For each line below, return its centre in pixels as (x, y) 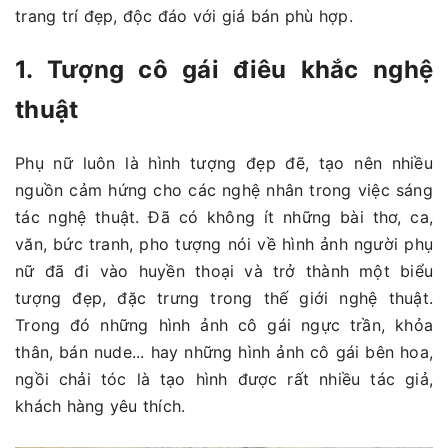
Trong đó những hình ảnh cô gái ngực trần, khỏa (224, 325)
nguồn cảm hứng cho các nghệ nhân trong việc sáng (224, 190)
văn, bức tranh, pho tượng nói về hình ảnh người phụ (224, 244)
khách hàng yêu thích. (100, 406)
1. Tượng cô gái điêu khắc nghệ (224, 70)
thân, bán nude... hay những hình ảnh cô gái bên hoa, (224, 352)
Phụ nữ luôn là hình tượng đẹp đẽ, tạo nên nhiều (224, 163)
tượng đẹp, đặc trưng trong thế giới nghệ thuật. (224, 298)
